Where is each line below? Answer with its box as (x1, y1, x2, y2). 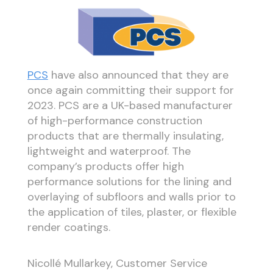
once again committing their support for (27, 83, 234, 98)
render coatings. (27, 220, 110, 235)
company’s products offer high (27, 159, 184, 174)
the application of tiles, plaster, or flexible (27, 205, 236, 220)
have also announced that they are (48, 68, 229, 83)
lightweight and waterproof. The (27, 144, 191, 159)
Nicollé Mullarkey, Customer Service (27, 255, 207, 271)
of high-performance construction (27, 113, 202, 129)
